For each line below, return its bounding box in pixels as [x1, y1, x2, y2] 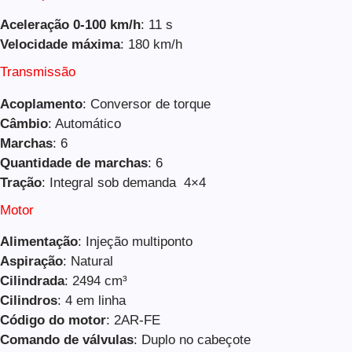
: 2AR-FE [106, 312, 160, 328]
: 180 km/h [120, 37, 182, 53]
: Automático [48, 115, 121, 131]
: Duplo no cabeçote [134, 332, 251, 347]
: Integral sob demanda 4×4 [42, 174, 206, 190]
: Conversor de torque [82, 96, 211, 112]
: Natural [63, 253, 113, 269]
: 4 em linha [57, 292, 126, 308]
